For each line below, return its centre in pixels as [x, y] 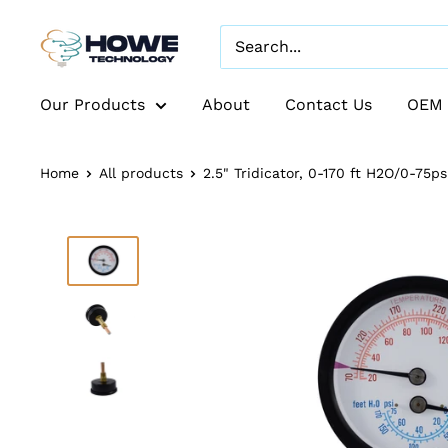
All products [141, 173]
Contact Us [328, 104]
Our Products [92, 104]
